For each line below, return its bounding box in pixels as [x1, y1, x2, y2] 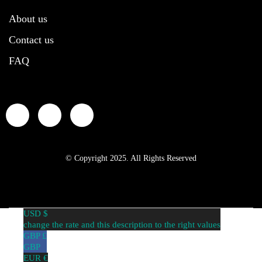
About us [9, 12, 47, 25]
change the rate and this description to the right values [23, 219, 220, 229]
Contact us [9, 33, 54, 46]
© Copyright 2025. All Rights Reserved [65, 153, 196, 163]
